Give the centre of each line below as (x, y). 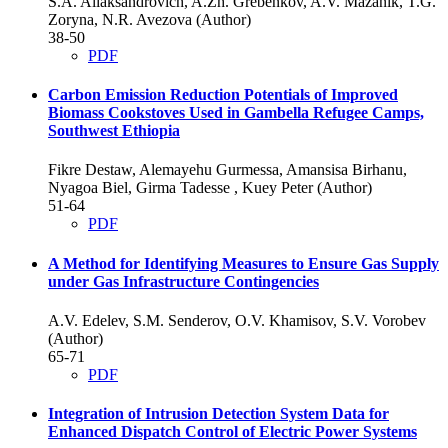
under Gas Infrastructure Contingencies (183, 281)
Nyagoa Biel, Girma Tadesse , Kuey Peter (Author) (210, 188)
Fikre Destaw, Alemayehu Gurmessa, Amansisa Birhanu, (227, 170)
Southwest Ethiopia (114, 131)
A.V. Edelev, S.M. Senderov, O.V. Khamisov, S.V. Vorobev (237, 320)
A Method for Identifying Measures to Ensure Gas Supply (243, 263)
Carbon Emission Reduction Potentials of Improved (223, 95)
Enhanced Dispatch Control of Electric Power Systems (232, 432)
